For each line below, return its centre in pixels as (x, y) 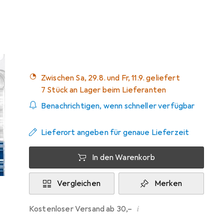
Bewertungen (52, 14)
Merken (168, 183)
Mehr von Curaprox (163, 25)
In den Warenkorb (123, 157)
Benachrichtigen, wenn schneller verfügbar (118, 106)
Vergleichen (79, 183)
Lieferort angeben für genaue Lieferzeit (115, 132)
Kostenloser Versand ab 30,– (83, 209)
